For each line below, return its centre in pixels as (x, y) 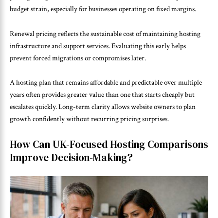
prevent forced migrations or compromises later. (78, 58)
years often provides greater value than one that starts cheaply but (102, 95)
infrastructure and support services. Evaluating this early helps (98, 46)
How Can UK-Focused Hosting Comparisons (109, 144)
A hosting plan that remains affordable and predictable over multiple (106, 83)
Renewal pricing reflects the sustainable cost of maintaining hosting (105, 34)
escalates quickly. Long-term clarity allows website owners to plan (103, 107)
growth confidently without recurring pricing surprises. (89, 119)
